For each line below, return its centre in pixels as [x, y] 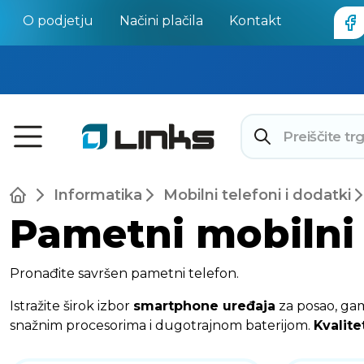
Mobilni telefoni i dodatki [257, 195]
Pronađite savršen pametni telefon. [124, 273]
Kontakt [256, 21]
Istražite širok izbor [71, 306]
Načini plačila [161, 21]
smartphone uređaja [204, 306]
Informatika [98, 195]
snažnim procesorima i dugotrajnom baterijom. [162, 325]
